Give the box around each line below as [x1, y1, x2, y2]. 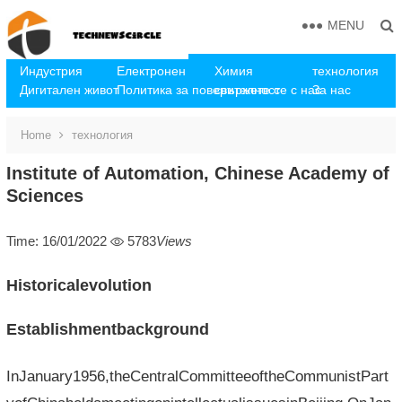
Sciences [5, 186, 83, 205]
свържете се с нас [214, 83, 321, 97]
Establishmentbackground [5, 320, 209, 338]
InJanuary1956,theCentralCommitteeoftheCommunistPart [5, 368, 389, 384]
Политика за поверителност [117, 83, 281, 97]
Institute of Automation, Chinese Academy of [5, 163, 389, 183]
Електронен [117, 64, 187, 78]
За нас [311, 83, 351, 97]
